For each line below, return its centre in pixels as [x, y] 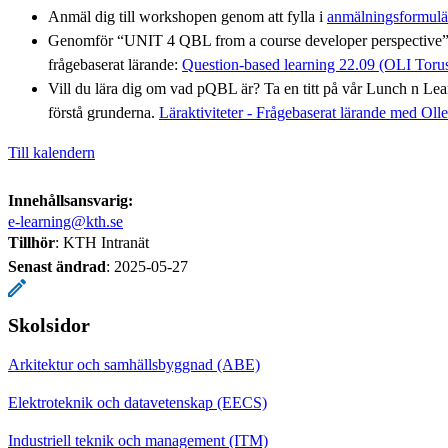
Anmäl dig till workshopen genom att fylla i [187, 16]
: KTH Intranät [102, 242]
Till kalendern [51, 152]
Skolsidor [49, 324]
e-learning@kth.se [65, 221]
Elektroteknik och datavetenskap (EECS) [137, 402]
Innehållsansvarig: [70, 200]
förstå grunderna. [103, 112]
